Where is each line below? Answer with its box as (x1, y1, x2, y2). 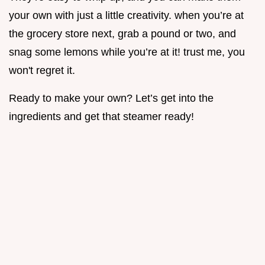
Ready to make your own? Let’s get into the (9, 92, 214, 105)
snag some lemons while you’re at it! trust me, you (9, 46, 245, 59)
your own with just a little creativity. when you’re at (9, 9, 244, 22)
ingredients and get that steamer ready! (9, 111, 194, 123)
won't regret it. (9, 64, 75, 77)
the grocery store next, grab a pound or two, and (9, 28, 236, 40)
